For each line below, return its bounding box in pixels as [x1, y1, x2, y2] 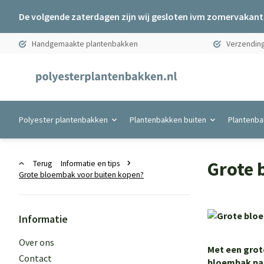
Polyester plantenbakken [19, 114, 108, 125]
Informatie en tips [61, 159, 120, 169]
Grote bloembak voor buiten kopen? [19, 170, 144, 180]
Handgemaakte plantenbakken [30, 38, 138, 49]
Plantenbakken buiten [130, 114, 206, 125]
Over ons [19, 236, 54, 248]
